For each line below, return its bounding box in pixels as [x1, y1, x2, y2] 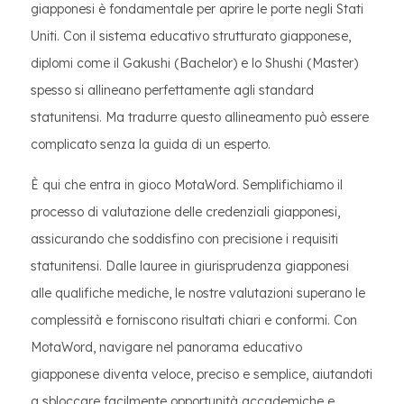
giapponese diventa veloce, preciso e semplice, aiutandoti [31, 366, 372, 382]
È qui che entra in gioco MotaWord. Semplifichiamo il [31, 177, 343, 193]
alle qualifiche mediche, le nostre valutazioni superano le [31, 285, 365, 301]
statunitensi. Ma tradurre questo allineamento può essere [31, 109, 369, 125]
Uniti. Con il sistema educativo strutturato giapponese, [31, 28, 351, 44]
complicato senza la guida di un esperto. [31, 136, 271, 152]
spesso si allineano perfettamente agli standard [31, 82, 314, 98]
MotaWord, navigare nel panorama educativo [31, 339, 302, 355]
